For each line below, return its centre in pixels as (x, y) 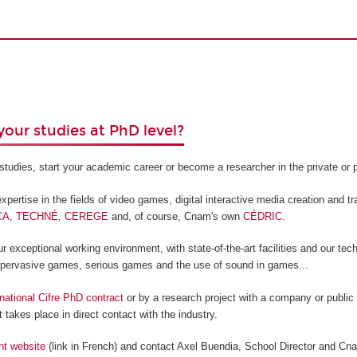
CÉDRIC (263, 216)
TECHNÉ (37, 216)
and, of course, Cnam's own (176, 216)
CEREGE (87, 216)
